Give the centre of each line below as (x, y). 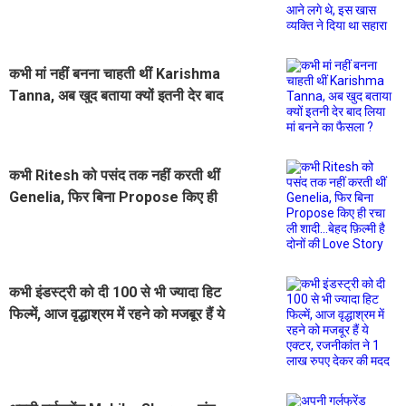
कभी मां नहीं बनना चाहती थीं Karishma (115, 73)
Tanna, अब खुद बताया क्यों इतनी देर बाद (116, 95)
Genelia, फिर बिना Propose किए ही (113, 197)
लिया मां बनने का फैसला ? (77, 117)
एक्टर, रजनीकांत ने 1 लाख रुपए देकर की (114, 335)
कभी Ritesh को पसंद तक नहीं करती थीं (115, 175)
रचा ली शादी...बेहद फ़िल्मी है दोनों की (102, 218)
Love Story (47, 240)
